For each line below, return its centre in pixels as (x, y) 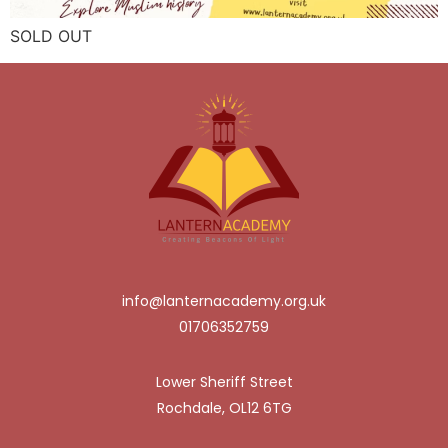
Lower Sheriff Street (224, 382)
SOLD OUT (51, 36)
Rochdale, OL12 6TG (224, 408)
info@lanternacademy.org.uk (224, 300)
